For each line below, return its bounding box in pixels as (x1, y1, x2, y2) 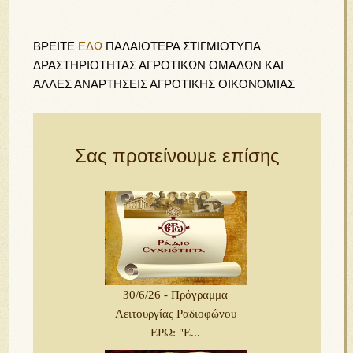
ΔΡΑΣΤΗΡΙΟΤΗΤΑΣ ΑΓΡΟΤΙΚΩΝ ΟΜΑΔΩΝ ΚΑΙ (33, 58, 284, 72)
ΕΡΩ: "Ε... (150, 325, 201, 339)
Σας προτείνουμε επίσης (74, 144, 280, 166)
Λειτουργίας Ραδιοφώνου (114, 307, 236, 320)
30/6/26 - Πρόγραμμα (123, 288, 229, 301)
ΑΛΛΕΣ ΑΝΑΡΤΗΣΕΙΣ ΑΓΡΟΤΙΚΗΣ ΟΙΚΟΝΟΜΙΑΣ (33, 76, 299, 91)
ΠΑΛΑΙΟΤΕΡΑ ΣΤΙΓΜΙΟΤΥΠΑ (102, 39, 261, 53)
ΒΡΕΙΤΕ (33, 39, 79, 53)
